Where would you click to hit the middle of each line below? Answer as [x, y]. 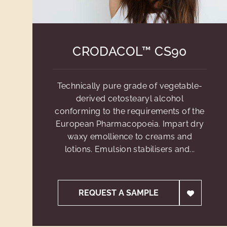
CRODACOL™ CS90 [130, 51]
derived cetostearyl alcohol [130, 99]
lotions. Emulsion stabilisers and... [130, 149]
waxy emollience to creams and [130, 137]
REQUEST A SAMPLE [119, 193]
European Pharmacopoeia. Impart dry [130, 124]
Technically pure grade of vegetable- [130, 86]
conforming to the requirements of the [130, 111]
